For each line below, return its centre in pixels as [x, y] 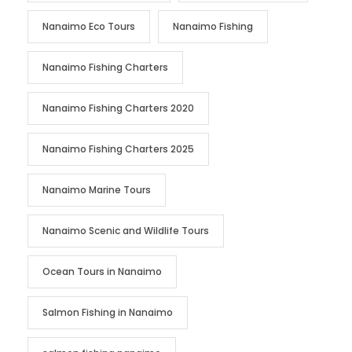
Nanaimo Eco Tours [89, 26]
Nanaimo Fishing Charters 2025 [118, 148]
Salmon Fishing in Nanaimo [108, 312]
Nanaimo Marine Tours [97, 189]
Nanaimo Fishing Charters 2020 [118, 108]
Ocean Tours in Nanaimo [102, 271]
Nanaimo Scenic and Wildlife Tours [126, 230]
